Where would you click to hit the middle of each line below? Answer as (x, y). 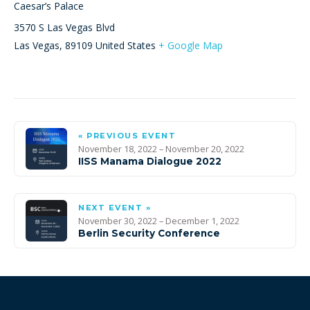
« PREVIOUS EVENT (127, 135)
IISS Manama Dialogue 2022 (150, 161)
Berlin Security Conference (149, 233)
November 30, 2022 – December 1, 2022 (159, 220)
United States (126, 45)
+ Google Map (191, 45)
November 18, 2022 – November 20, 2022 (161, 148)
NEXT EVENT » (115, 207)
